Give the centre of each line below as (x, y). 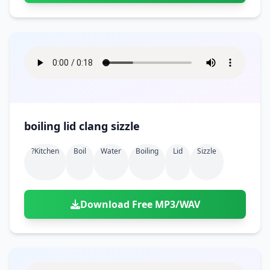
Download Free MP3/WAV (140, 204)
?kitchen (45, 151)
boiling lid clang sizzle (82, 126)
